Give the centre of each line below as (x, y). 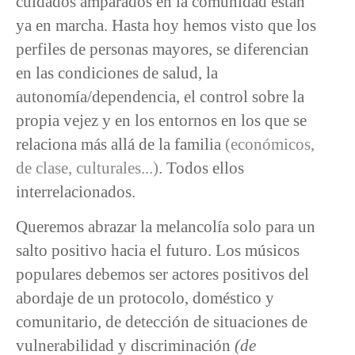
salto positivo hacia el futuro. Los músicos (158, 250)
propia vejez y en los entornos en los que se (161, 120)
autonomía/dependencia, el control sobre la (160, 96)
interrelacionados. (76, 191)
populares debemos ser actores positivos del (162, 274)
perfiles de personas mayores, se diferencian (162, 48)
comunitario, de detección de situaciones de (162, 322)
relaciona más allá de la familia (120, 143)
